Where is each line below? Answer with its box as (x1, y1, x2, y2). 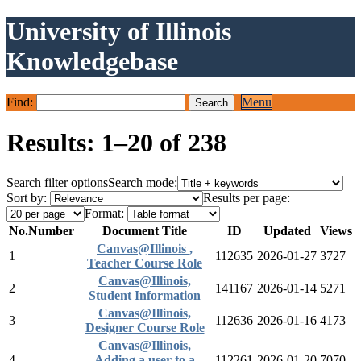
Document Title (102, 223, 187, 238)
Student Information (89, 288, 201, 302)
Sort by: (6, 190, 47, 205)
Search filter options (6, 175, 108, 189)
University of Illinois (6, 17, 231, 47)
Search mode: (108, 175, 177, 189)
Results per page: (203, 190, 290, 205)
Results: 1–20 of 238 (6, 128, 226, 158)
